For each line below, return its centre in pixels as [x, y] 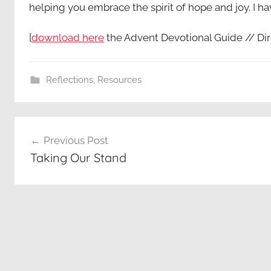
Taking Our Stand [78, 158]
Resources [119, 80]
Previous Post [76, 141]
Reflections [69, 80]
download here [68, 37]
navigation [54, 149]
